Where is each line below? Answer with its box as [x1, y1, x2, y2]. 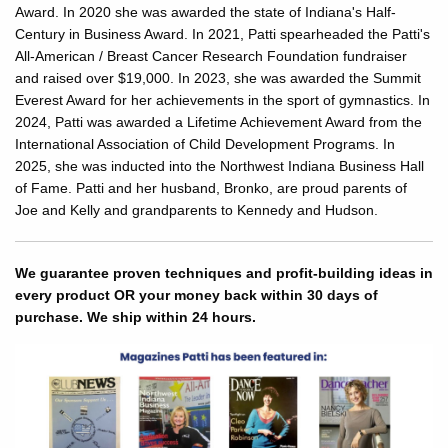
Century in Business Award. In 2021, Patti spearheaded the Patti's [15, 25, 430, 42]
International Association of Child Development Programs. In [15, 135, 395, 152]
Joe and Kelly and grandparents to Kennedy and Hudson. [15, 201, 378, 218]
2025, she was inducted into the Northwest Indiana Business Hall [15, 157, 424, 174]
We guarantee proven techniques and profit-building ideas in [15, 264, 433, 281]
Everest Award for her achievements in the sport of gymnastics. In [15, 91, 430, 108]
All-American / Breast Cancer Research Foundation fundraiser [15, 47, 407, 64]
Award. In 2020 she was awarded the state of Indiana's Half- [15, 3, 396, 20]
